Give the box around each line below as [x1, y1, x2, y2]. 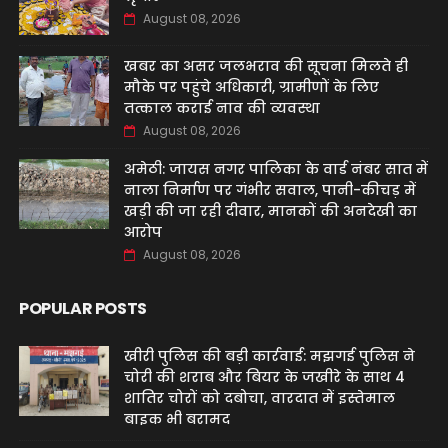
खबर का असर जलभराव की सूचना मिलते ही [123, 56, 408, 76]
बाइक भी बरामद [123, 409, 230, 429]
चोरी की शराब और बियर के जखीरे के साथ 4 [123, 367, 405, 387]
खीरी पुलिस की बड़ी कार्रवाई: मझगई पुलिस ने [123, 346, 415, 366]
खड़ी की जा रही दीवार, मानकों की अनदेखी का [123, 201, 417, 221]
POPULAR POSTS [18, 297, 147, 320]
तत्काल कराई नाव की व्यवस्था [123, 98, 320, 118]
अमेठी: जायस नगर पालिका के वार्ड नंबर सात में [123, 159, 428, 179]
